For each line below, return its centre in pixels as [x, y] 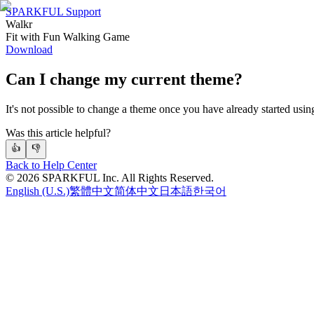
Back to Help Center [51, 165]
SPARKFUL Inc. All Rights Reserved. [127, 177]
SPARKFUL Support [53, 12]
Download [29, 49]
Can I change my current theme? [124, 79]
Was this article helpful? [58, 132]
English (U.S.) [37, 191]
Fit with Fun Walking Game [68, 37]
